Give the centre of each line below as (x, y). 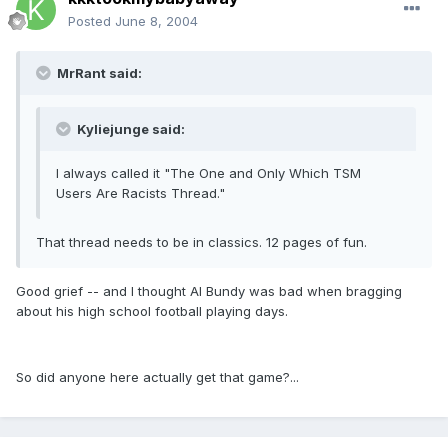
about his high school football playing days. (152, 311)
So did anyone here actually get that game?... (157, 377)
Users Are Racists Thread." (140, 193)
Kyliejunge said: (129, 129)
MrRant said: (98, 73)
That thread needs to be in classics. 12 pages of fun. (201, 242)
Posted (91, 21)
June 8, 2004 (156, 21)
